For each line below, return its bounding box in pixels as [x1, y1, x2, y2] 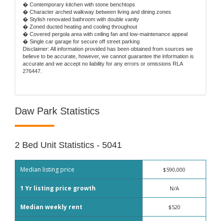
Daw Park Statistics [15, 106, 100, 117]
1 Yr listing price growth [20, 184, 96, 192]
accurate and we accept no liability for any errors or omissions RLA [23, 61, 183, 67]
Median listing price [20, 165, 74, 174]
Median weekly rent [20, 202, 82, 211]
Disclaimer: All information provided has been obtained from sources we [23, 46, 193, 52]
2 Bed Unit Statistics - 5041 [15, 140, 122, 150]
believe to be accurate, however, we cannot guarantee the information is [23, 53, 194, 60]
